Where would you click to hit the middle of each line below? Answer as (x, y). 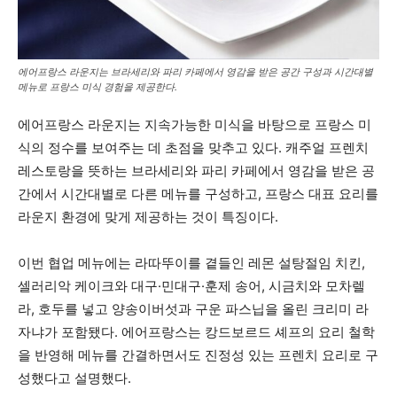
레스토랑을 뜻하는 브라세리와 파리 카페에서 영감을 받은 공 (196, 171)
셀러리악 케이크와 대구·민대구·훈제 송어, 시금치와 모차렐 (191, 286)
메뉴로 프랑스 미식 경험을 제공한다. (97, 87)
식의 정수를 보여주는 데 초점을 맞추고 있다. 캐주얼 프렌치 (193, 148)
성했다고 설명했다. (74, 378)
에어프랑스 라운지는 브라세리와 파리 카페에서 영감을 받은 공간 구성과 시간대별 (195, 72)
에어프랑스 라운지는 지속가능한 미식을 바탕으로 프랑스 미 (195, 125)
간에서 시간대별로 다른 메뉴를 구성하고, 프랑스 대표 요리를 (198, 194)
